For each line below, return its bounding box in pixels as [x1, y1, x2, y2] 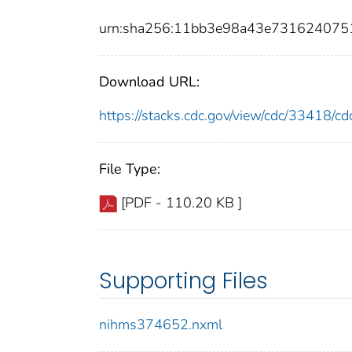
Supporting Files [99, 266, 268, 297]
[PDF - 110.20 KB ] [121, 193, 242, 213]
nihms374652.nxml [99, 315, 222, 335]
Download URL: [99, 72, 200, 92]
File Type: [99, 159, 160, 179]
